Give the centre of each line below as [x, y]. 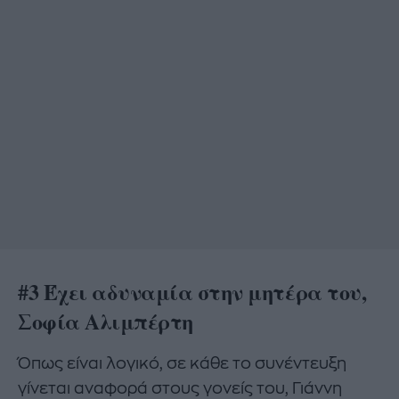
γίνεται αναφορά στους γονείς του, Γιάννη [180, 389]
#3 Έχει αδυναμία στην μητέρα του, [192, 291]
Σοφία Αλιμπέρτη [106, 321]
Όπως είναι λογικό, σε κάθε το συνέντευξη [182, 364]
